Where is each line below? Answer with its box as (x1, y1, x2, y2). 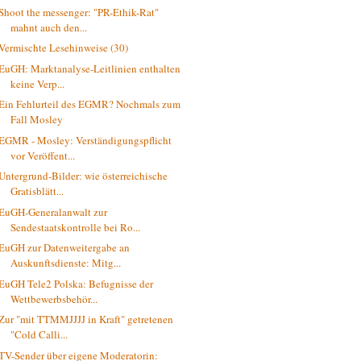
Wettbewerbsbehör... (10, 291, 98, 306)
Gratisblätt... (10, 184, 64, 199)
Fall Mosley (10, 112, 64, 127)
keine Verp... (10, 76, 65, 91)
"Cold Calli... (10, 327, 68, 342)
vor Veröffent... (10, 147, 76, 163)
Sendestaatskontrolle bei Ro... (10, 219, 141, 234)
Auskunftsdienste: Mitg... (10, 255, 122, 271)
